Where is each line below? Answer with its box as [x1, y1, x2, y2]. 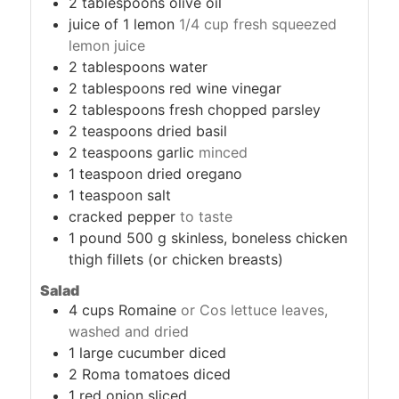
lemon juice [69, 37, 146, 55]
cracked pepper [69, 208, 176, 226]
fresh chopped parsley [169, 101, 322, 119]
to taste [180, 208, 233, 226]
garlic [157, 143, 195, 162]
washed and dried [69, 322, 190, 340]
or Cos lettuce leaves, [181, 301, 329, 319]
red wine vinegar [169, 79, 282, 98]
